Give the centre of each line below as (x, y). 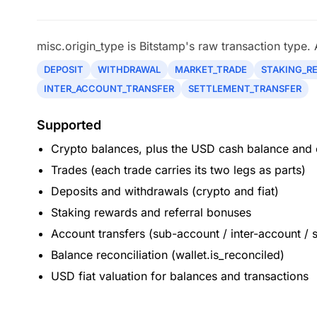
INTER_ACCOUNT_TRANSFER (109, 88)
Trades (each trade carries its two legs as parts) (178, 170)
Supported (69, 125)
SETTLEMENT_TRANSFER (245, 88)
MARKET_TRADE (211, 69)
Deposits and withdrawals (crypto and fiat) (165, 191)
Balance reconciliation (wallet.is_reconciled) (168, 255)
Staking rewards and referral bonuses (151, 212)
